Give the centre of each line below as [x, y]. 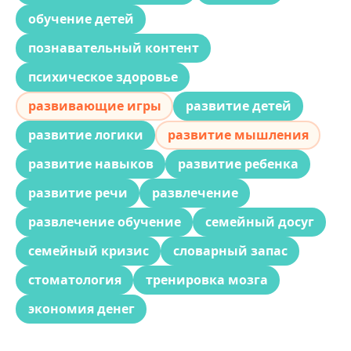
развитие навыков [90, 164]
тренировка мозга [206, 280]
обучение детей [81, 19]
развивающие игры [94, 106]
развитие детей [238, 106]
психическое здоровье [103, 77]
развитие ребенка [238, 164]
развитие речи [78, 193]
